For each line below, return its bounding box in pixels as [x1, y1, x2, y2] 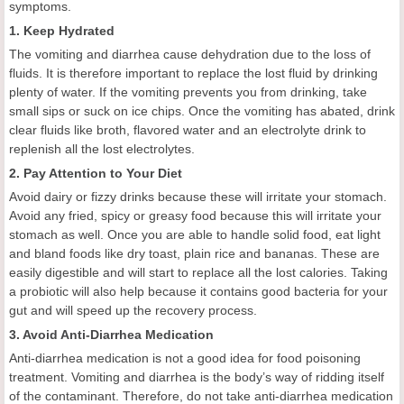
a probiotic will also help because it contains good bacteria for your [9, 284, 388, 298]
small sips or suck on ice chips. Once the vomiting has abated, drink [9, 104, 395, 118]
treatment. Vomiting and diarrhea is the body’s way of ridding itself [9, 370, 384, 384]
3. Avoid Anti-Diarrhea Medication [9, 327, 214, 342]
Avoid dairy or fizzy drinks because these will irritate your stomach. [9, 189, 387, 204]
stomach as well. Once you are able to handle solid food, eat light [9, 227, 381, 242]
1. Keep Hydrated [9, 23, 115, 38]
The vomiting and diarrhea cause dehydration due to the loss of [9, 47, 371, 61]
